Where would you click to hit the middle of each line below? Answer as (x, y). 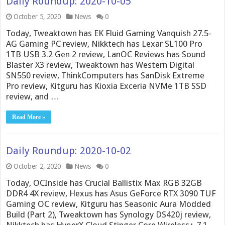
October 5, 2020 (37, 16)
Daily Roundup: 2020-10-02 (69, 150)
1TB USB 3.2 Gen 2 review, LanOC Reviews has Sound (106, 54)
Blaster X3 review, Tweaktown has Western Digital (100, 65)
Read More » (29, 117)
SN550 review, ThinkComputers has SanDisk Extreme (105, 75)
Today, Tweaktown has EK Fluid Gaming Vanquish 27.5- (109, 33)
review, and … (33, 96)
